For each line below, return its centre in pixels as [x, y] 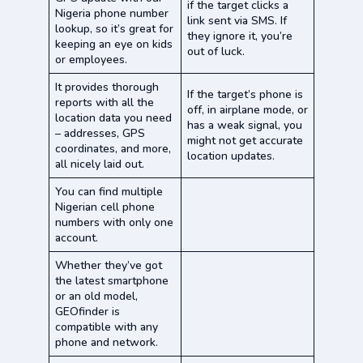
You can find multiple [109, 191]
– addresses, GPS [100, 133]
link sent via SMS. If [237, 20]
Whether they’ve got [109, 265]
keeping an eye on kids [114, 44]
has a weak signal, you [245, 125]
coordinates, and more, [113, 148]
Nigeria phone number [112, 13]
